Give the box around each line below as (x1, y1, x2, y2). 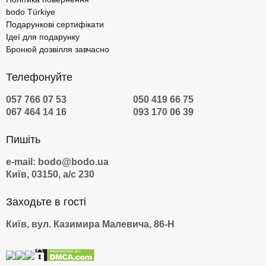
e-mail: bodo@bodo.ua (6, 157, 109, 167)
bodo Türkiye (6, 7, 55, 17)
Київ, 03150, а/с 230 (6, 169, 94, 180)
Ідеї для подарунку (6, 32, 80, 42)
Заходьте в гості (6, 196, 86, 208)
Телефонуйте (6, 71, 72, 84)
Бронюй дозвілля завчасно (6, 45, 109, 55)
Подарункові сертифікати (6, 20, 104, 30)
